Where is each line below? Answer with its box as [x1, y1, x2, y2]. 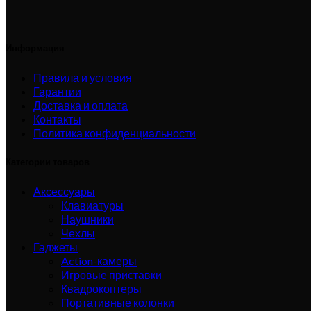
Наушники [61, 212, 114, 226]
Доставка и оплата [33, 98, 128, 112]
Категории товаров [6, 155, 90, 169]
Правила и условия [33, 70, 132, 84]
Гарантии [33, 84, 81, 98]
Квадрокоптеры [61, 282, 142, 296]
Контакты [33, 112, 81, 126]
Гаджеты [33, 240, 78, 254]
